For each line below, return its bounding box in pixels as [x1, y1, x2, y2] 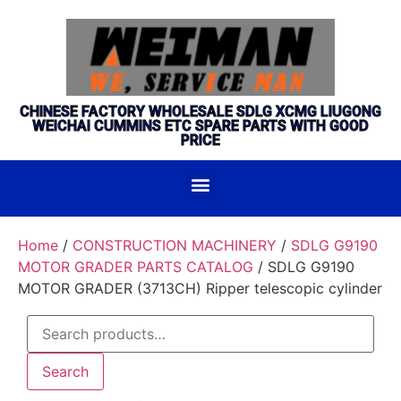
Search [42, 363, 89, 380]
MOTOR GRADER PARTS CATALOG [18, 258, 253, 276]
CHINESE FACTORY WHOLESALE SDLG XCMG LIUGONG [20, 103, 381, 120]
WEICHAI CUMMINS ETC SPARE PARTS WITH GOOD [32, 117, 369, 134]
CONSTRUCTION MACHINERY [73, 236, 277, 254]
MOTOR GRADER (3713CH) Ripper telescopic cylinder [18, 279, 382, 297]
